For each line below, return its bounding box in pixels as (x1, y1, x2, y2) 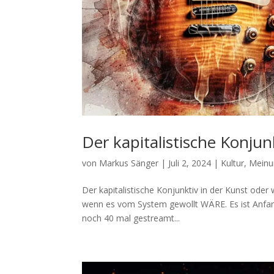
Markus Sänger (99, 157, 159, 169)
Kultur (221, 157, 245, 169)
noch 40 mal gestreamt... (82, 212, 180, 224)
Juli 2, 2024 (168, 157, 212, 169)
